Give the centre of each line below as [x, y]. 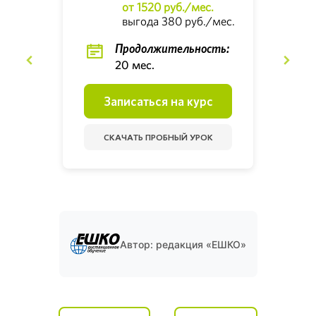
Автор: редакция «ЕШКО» [183, 244]
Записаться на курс [158, 101]
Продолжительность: [172, 49]
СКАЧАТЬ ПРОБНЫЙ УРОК [158, 138]
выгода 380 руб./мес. [178, 21]
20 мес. [135, 65]
